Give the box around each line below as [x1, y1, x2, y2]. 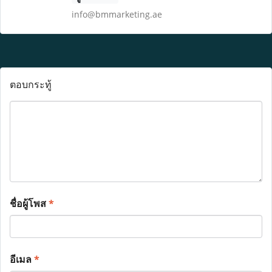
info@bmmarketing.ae [71, 8, 162, 20]
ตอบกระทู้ [10, 78, 52, 91]
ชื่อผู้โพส [10, 197, 49, 210]
